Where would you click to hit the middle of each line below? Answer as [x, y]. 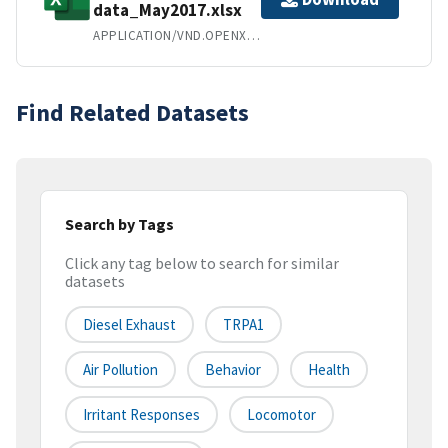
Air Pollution [120, 370]
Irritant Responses [141, 415]
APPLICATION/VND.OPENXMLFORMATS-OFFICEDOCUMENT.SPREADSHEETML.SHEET [253, 35]
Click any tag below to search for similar [202, 263]
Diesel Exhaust [129, 325]
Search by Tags [119, 223]
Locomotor [281, 415]
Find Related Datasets [132, 112]
